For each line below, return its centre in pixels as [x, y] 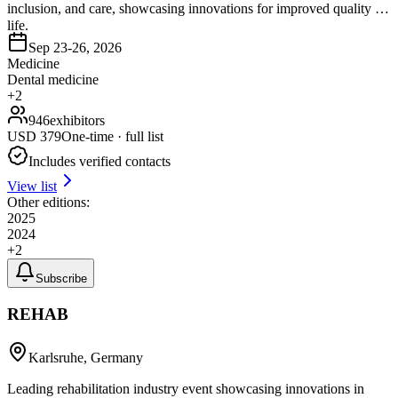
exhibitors [77, 121]
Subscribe [61, 279]
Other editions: [48, 203]
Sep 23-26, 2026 [75, 48]
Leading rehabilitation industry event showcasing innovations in [186, 388]
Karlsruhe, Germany [86, 357]
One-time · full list [112, 137]
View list [32, 187]
